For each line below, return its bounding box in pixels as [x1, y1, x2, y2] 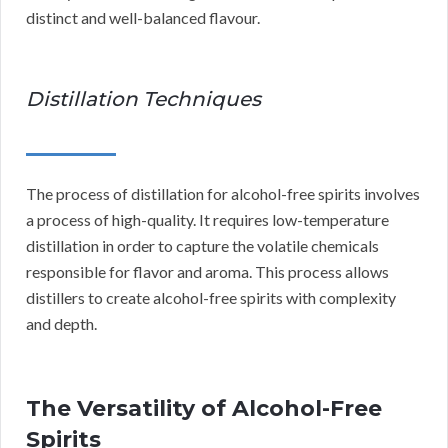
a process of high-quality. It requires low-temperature [26, 210, 389, 230]
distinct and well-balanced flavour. [26, 8, 260, 28]
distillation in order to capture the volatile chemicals [26, 236, 379, 256]
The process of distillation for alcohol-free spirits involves [26, 184, 420, 204]
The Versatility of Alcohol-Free [26, 395, 382, 423]
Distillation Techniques [26, 87, 261, 112]
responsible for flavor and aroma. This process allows [26, 262, 389, 282]
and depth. [26, 314, 97, 334]
